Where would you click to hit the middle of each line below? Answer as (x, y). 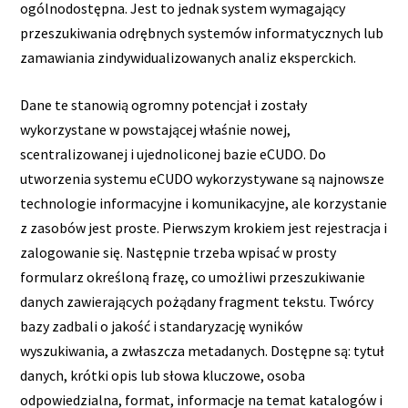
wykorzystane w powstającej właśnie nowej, (156, 130)
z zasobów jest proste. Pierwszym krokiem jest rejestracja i (204, 228)
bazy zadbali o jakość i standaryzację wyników (162, 326)
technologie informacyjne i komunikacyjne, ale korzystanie (204, 204)
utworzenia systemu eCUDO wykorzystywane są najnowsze (203, 179)
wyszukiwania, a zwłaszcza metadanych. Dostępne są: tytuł (203, 351)
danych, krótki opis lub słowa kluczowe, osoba (163, 376)
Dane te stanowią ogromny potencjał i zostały (164, 105)
